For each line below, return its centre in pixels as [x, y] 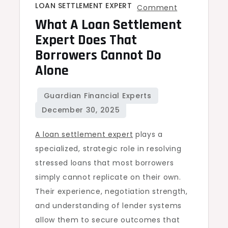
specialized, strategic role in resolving [108, 149]
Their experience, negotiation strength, [111, 192]
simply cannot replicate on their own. [108, 177]
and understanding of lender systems [108, 206]
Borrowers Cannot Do [98, 56]
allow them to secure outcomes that [108, 220]
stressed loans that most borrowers [105, 163]
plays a [148, 135]
